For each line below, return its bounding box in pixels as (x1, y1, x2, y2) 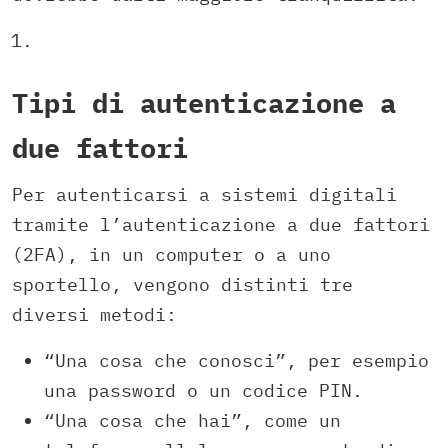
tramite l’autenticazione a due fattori (12, 212, 430, 236)
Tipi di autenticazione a (12, 85, 396, 121)
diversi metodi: (12, 302, 177, 326)
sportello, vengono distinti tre (12, 272, 353, 296)
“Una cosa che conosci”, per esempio (44, 348, 429, 372)
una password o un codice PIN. (44, 378, 363, 402)
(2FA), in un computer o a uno (12, 242, 331, 266)
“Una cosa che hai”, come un (44, 408, 341, 432)
